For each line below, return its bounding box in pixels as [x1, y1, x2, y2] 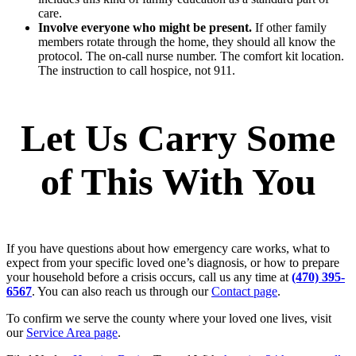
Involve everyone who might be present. [38, 21, 252, 35]
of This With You [40, 161, 316, 203]
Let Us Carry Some [21, 117, 335, 160]
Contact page [211, 284, 277, 299]
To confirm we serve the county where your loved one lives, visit [6, 311, 331, 326]
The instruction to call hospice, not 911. [38, 64, 235, 78]
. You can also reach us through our [32, 284, 211, 299]
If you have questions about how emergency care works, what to [6, 242, 330, 256]
